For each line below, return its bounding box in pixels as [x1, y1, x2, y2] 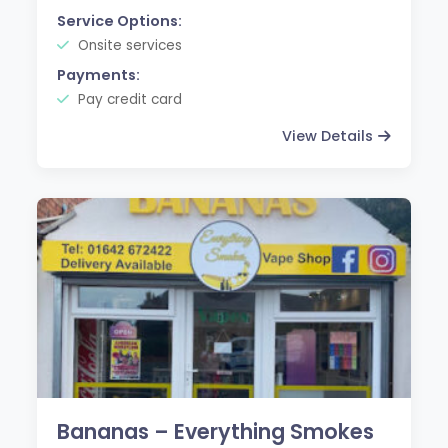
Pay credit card [74, 89, 183, 109]
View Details [281, 125, 373, 146]
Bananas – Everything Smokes [57, 416, 375, 446]
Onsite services [74, 35, 183, 55]
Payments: [57, 64, 141, 85]
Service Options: [57, 10, 183, 31]
